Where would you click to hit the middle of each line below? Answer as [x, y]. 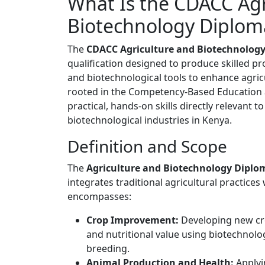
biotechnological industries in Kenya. [150, 120]
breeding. [108, 249]
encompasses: [99, 197]
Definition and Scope [147, 146]
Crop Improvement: [132, 220]
